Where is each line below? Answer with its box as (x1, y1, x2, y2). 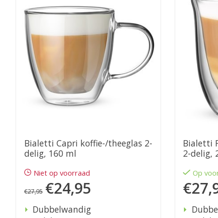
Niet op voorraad (33, 168, 90, 178)
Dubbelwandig (33, 203, 91, 216)
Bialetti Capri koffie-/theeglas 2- (24, 137, 152, 149)
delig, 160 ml (24, 147, 76, 160)
